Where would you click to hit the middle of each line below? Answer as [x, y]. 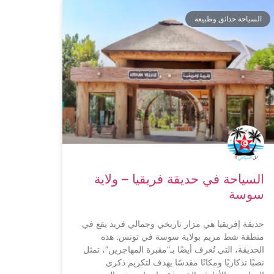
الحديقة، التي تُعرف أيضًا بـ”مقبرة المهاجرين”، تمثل [174, 250]
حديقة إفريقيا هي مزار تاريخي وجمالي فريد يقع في [173, 224]
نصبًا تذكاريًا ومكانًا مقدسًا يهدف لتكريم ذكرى [185, 262]
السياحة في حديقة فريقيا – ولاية [179, 179]
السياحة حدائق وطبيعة [228, 18]
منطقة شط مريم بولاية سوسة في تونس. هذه [183, 237]
